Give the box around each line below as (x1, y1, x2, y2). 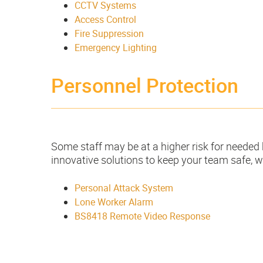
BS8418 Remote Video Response (75, 210, 210, 223)
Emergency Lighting (75, 41, 157, 55)
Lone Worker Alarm (75, 195, 153, 209)
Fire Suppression (75, 27, 144, 41)
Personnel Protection (51, 72, 243, 99)
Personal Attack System (75, 181, 173, 195)
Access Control (75, 13, 136, 26)
